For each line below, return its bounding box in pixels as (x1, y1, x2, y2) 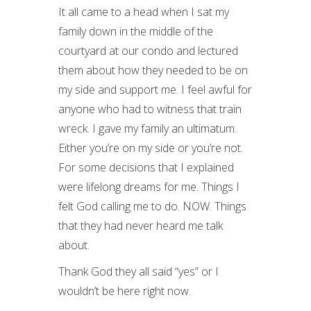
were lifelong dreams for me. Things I (58, 179, 239, 194)
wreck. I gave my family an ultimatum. (58, 121, 237, 136)
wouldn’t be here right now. (58, 283, 191, 299)
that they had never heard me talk (58, 218, 223, 233)
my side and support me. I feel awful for (58, 82, 252, 97)
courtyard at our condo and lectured (58, 43, 238, 58)
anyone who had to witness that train (58, 101, 242, 117)
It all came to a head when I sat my (58, 4, 229, 19)
